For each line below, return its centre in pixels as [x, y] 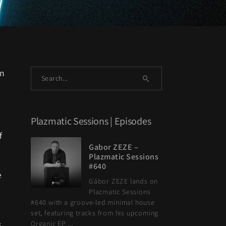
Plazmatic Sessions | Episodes [91, 121]
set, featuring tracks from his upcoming [95, 213]
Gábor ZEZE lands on [124, 181]
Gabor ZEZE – [114, 147]
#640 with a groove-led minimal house [93, 202]
